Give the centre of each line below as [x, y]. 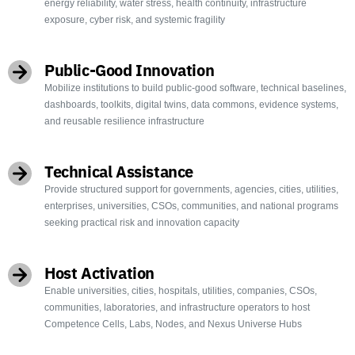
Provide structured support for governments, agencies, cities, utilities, [191, 189]
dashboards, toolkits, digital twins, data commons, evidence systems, [191, 104]
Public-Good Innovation [130, 70]
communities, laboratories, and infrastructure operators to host [177, 307]
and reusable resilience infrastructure [124, 121]
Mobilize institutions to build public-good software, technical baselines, [195, 88]
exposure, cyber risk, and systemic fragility [135, 19]
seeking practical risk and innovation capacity [142, 222]
